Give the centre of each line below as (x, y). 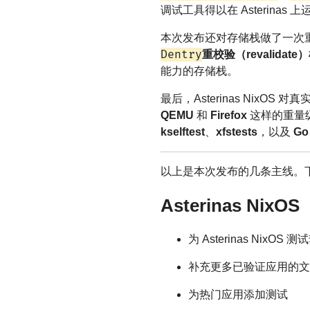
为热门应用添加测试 (238, 295)
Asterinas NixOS (230, 205)
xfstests (237, 132)
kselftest (183, 132)
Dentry (181, 55)
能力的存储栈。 (199, 71)
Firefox (229, 116)
